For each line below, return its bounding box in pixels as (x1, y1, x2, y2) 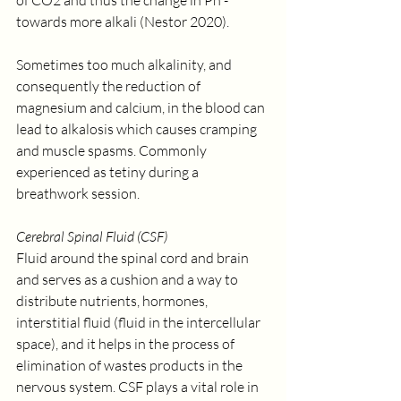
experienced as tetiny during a (16, 163, 201, 181)
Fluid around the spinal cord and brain (16, 249, 252, 267)
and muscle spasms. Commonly (16, 141, 209, 159)
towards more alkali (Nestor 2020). (16, 13, 229, 30)
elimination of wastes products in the (16, 356, 245, 374)
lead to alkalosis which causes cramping (16, 120, 260, 138)
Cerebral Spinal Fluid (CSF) (16, 227, 167, 245)
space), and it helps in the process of (16, 335, 237, 353)
